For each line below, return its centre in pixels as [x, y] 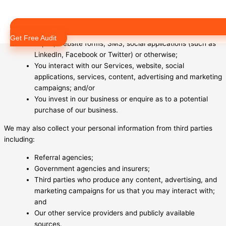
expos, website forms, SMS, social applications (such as [125, 44]
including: [19, 139]
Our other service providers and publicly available [115, 213]
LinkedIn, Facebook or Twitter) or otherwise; [106, 55]
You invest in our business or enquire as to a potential [121, 99]
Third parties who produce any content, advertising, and [126, 179]
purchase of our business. [76, 110]
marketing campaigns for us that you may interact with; [125, 190]
